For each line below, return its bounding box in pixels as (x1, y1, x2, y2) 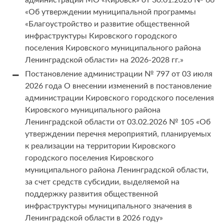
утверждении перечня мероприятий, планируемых (25, 130, 211, 138)
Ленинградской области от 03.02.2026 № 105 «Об (25, 118, 210, 126)
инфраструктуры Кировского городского (25, 32, 177, 40)
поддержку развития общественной (25, 190, 158, 198)
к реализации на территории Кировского (25, 142, 175, 150)
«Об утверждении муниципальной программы (25, 8, 196, 16)
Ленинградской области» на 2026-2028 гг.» (25, 56, 183, 64)
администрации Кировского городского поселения (25, 94, 214, 102)
